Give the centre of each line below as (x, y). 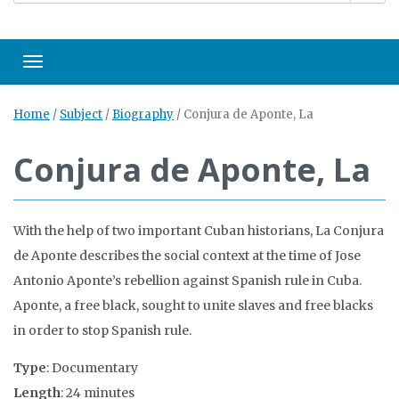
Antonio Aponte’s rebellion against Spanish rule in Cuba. (187, 281)
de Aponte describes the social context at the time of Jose (187, 256)
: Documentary (92, 368)
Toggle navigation (85, 66)
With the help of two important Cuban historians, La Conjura (199, 231)
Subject (81, 114)
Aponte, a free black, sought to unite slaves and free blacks (193, 305)
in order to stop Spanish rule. (102, 330)
